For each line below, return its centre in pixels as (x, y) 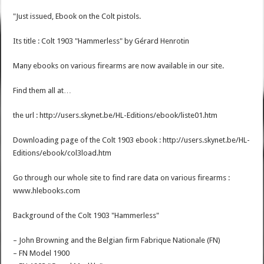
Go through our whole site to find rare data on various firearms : (122, 178)
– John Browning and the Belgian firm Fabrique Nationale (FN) (117, 240)
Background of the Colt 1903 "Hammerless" (86, 216)
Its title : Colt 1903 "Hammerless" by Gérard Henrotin (101, 41)
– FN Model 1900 (42, 253)
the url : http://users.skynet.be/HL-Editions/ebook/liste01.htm (115, 115)
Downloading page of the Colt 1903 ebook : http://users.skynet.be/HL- (132, 140)
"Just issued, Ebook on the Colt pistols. (77, 16)
